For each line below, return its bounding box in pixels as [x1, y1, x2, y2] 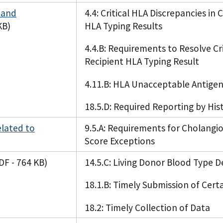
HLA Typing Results [85, 20, 162, 32]
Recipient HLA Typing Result [85, 55, 199, 68]
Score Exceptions [85, 135, 155, 147]
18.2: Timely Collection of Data [85, 201, 210, 214]
